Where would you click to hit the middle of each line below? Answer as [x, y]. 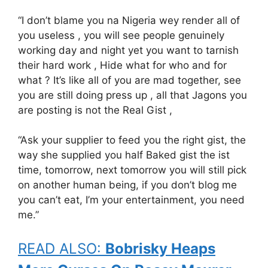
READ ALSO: [62, 248]
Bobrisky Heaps [160, 248]
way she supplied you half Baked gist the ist [124, 155]
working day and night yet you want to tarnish [128, 50]
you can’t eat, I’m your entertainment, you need [131, 200]
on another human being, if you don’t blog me [127, 185]
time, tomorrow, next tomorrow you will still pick [132, 170]
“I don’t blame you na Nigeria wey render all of [129, 20]
